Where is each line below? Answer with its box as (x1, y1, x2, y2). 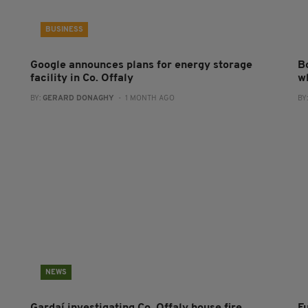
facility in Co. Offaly (30, 73, 133, 84)
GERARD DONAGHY (42, 95, 114, 102)
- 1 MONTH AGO (113, 95, 175, 102)
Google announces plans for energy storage (30, 60, 252, 71)
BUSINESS (45, 26, 83, 34)
